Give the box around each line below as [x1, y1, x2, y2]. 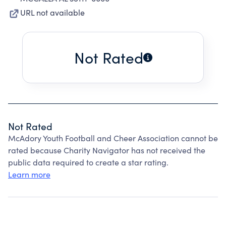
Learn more [8, 169, 50, 180]
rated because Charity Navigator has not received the [8, 145, 205, 155]
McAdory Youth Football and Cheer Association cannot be [8, 133, 218, 143]
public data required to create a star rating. [8, 157, 168, 167]
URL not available [20, 7, 85, 18]
